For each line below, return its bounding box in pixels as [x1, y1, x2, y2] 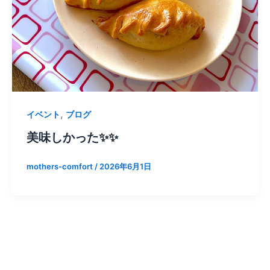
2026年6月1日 [99, 161, 151, 171]
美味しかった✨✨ [26, 130, 118, 145]
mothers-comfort [26, 161, 95, 171]
